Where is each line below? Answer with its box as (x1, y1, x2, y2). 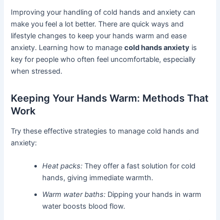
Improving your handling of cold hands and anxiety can (11, 8, 196, 17)
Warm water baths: (42, 190, 106, 199)
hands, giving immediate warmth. (42, 173, 154, 183)
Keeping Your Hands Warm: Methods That (11, 92, 209, 105)
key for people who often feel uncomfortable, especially (11, 55, 196, 64)
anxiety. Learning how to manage (11, 43, 125, 53)
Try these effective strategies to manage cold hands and (11, 127, 199, 136)
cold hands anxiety (124, 43, 190, 53)
